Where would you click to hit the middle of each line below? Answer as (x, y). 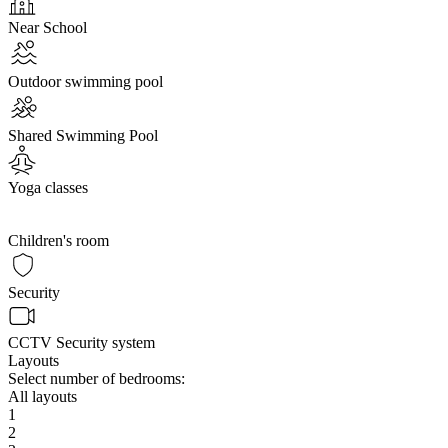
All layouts (42, 396)
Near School (47, 27)
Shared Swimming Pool (83, 135)
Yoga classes (48, 187)
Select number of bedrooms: (96, 378)
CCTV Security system (81, 342)
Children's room (58, 240)
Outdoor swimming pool (85, 81)
